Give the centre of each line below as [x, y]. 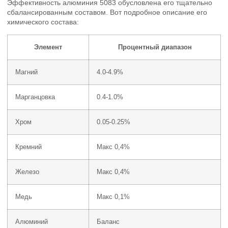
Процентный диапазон [155, 47]
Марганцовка [35, 97]
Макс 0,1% [113, 197]
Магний [26, 72]
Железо [27, 172]
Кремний [28, 147]
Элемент [48, 47]
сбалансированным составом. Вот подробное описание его [107, 12]
